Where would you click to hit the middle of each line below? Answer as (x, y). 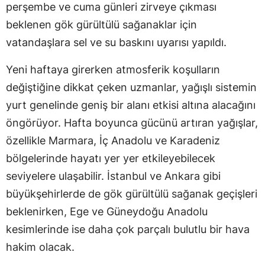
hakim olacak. (40, 247)
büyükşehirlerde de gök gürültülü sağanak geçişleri (132, 193)
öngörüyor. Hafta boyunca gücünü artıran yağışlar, (132, 122)
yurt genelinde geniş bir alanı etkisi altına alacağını (131, 105)
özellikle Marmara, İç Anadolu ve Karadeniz (113, 140)
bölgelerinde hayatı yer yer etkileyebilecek (111, 158)
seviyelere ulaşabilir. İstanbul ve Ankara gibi (113, 176)
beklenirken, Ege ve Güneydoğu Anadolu (107, 211)
